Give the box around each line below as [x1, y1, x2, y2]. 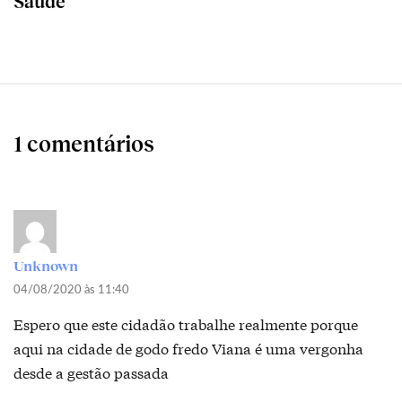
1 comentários [13, 130, 154, 157]
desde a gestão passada [13, 362, 169, 383]
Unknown [13, 257, 78, 275]
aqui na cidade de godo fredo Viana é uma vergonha [13, 337, 363, 359]
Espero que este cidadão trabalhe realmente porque [13, 313, 358, 335]
